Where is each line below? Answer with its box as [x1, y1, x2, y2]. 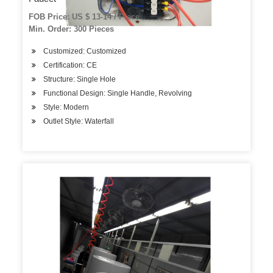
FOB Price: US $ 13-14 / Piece [29, 12, 140, 21]
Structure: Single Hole [43, 75, 116, 83]
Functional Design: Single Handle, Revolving [43, 89, 193, 97]
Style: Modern [43, 103, 90, 112]
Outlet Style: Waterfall [43, 117, 115, 126]
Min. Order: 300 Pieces [29, 24, 115, 34]
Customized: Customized [43, 47, 127, 55]
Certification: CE [43, 61, 97, 69]
